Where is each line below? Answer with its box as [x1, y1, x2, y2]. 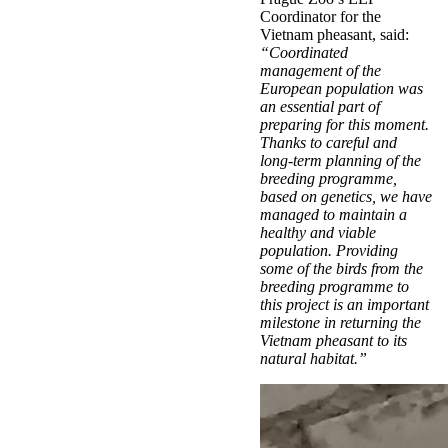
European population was [260, 80, 423, 98]
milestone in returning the [260, 314, 421, 332]
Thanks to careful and [260, 134, 397, 152]
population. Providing [260, 242, 398, 260]
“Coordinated [260, 44, 348, 62]
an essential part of [260, 98, 380, 116]
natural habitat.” [260, 350, 367, 368]
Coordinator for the [260, 8, 381, 26]
